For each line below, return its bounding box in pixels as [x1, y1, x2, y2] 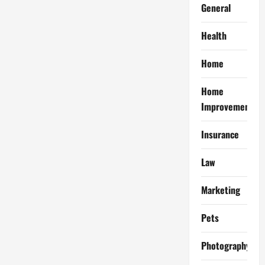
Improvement [201, 99, 253, 114]
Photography [201, 238, 250, 253]
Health [201, 28, 227, 43]
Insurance [201, 127, 239, 141]
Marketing [201, 183, 240, 197]
